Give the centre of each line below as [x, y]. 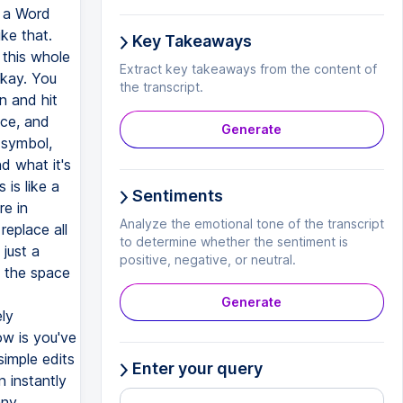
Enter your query [195, 368]
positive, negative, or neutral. [207, 260]
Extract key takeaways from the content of [248, 69]
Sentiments [175, 196]
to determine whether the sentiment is [233, 242]
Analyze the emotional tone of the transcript [251, 224]
